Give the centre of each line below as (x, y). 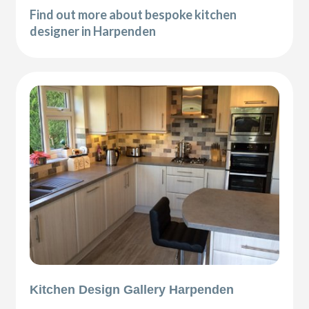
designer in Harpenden (93, 31)
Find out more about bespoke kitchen (133, 14)
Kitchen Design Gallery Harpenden (132, 290)
